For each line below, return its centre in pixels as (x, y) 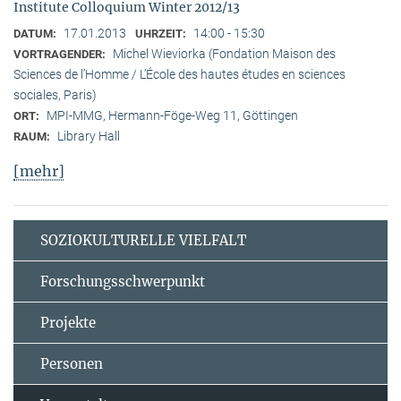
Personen (72, 363)
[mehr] (39, 171)
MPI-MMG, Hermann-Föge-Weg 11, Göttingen (172, 115)
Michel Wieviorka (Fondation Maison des (224, 53)
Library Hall (89, 136)
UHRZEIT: (162, 33)
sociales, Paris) (55, 94)
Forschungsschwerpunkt (123, 281)
